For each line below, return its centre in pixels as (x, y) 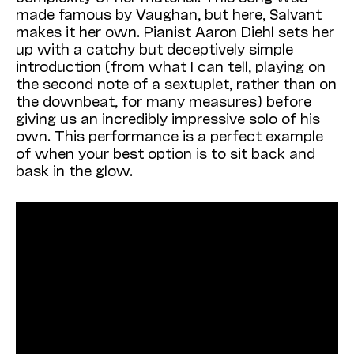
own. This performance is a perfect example (169, 136)
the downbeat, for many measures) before (164, 101)
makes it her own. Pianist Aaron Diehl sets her (175, 31)
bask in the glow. (74, 170)
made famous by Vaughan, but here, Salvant (169, 14)
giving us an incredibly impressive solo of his (168, 118)
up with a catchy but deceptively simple (154, 49)
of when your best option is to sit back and (166, 153)
